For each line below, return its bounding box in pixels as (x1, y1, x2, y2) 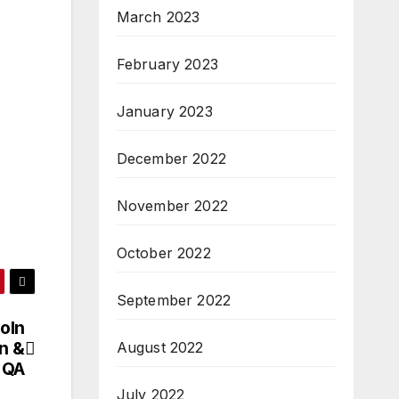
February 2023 (116, 55, 219, 74)
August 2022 (116, 338, 204, 357)
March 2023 (116, 8, 200, 27)
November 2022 (116, 197, 229, 216)
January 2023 (116, 102, 213, 121)
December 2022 (116, 150, 227, 168)
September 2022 (116, 291, 232, 310)
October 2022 (116, 244, 211, 263)
